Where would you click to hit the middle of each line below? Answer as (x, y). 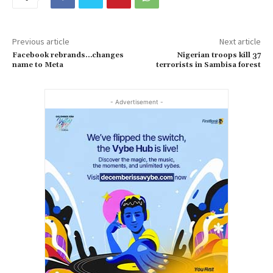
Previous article (41, 42)
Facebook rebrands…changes (68, 55)
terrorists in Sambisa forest (208, 65)
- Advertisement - (136, 102)
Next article (240, 42)
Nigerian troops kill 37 (219, 55)
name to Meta (38, 65)
